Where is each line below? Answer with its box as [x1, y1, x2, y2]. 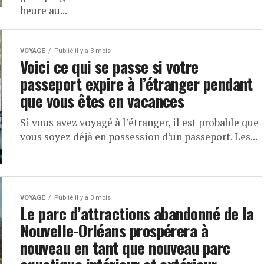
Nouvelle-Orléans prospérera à [20, 219, 209, 242]
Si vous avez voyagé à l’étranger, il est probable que [20, 115, 259, 129]
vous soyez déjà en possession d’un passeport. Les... [20, 130, 258, 143]
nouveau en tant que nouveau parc [20, 236, 230, 259]
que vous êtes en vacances [20, 89, 184, 113]
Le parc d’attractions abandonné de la [20, 202, 254, 225]
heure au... [20, 4, 67, 17]
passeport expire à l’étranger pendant [20, 72, 253, 95]
